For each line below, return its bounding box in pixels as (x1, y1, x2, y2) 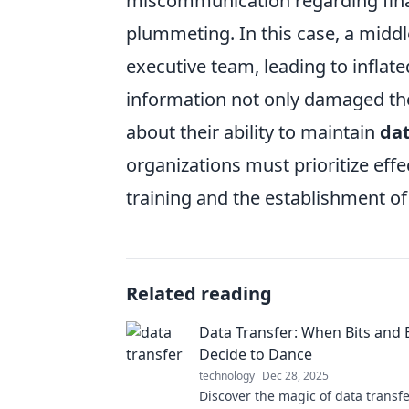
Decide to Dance (199, 343, 312, 364)
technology (199, 367, 255, 383)
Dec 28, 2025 (262, 367, 329, 383)
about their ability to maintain (126, 119, 380, 144)
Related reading (126, 280, 272, 306)
